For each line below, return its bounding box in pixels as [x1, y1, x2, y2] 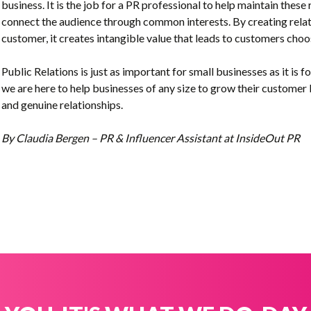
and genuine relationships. [1, 97, 123, 111]
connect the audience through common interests [1, 14, 228, 28]
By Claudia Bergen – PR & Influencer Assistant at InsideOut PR [1, 131, 300, 144]
